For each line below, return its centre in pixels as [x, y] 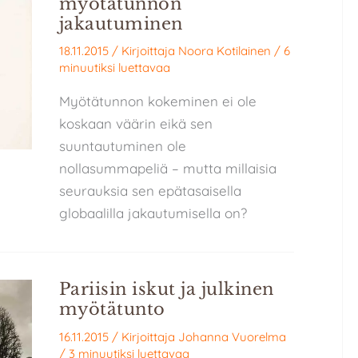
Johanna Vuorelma [232, 336]
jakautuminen [121, 24]
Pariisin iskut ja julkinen [166, 290]
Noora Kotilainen [224, 51]
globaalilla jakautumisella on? [153, 213]
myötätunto [112, 310]
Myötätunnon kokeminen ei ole [157, 101]
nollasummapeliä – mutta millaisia [167, 169]
